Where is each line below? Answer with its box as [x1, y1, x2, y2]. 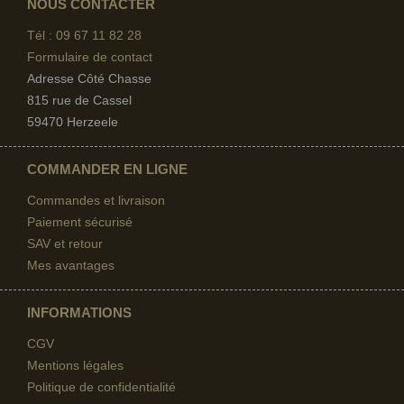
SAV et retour [27, 236, 103, 252]
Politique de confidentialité [27, 380, 176, 395]
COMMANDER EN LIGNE [27, 161, 188, 178]
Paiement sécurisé [27, 215, 133, 230]
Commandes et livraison [27, 193, 165, 208]
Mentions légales [27, 358, 124, 373]
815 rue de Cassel [27, 93, 132, 108]
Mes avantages [27, 258, 115, 273]
